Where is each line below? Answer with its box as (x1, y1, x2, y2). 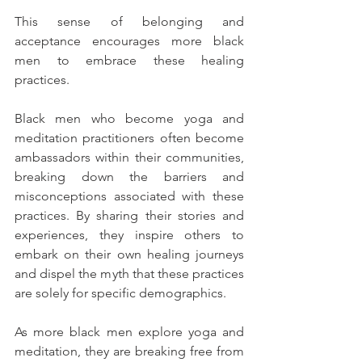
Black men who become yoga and (15, 111, 244, 127)
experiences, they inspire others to (15, 227, 244, 243)
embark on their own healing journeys (15, 246, 244, 263)
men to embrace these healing (15, 53, 244, 69)
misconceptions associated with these (15, 188, 244, 204)
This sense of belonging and (15, 14, 244, 30)
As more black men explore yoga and (15, 324, 244, 340)
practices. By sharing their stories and (15, 208, 244, 224)
